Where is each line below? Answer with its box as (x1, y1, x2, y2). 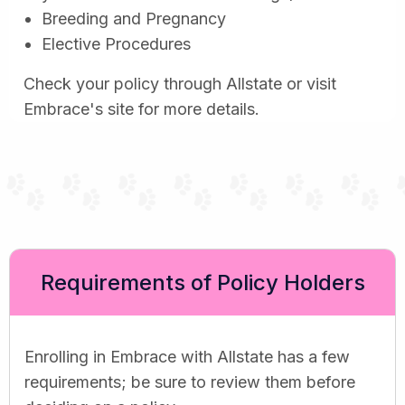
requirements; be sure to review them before (24, 372, 355, 391)
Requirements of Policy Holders (40, 268, 365, 296)
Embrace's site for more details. (24, 99, 259, 118)
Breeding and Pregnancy (42, 8, 226, 28)
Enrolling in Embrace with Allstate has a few (24, 346, 350, 366)
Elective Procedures (42, 33, 191, 53)
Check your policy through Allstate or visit (24, 73, 336, 93)
